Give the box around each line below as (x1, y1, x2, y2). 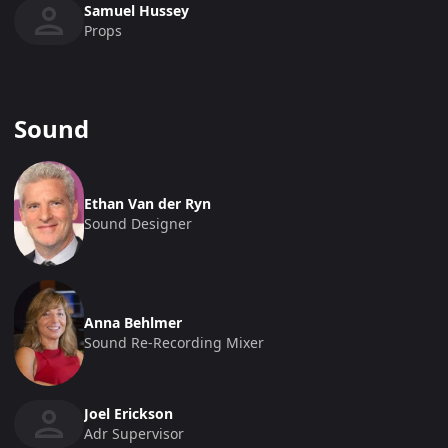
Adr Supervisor (84, 423, 184, 443)
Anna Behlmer (84, 313, 182, 333)
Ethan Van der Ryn (84, 193, 211, 213)
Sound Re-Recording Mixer (84, 333, 264, 353)
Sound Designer (84, 213, 192, 233)
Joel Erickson (84, 403, 173, 423)
